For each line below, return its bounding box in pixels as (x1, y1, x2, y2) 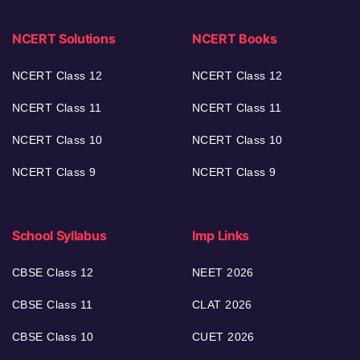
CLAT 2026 (192, 297, 252, 311)
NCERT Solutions (12, 30, 116, 47)
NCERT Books (192, 30, 277, 47)
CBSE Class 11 (12, 297, 93, 311)
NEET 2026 (192, 265, 254, 279)
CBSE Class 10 (12, 329, 94, 343)
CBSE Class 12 (12, 265, 94, 279)
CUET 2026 (192, 329, 255, 343)
